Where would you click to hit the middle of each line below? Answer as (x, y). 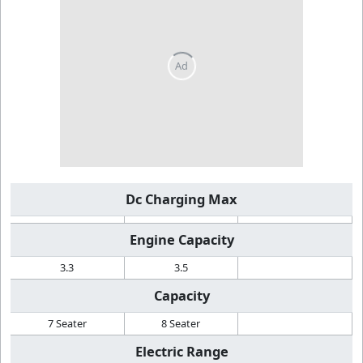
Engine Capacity (181, 240)
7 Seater (67, 324)
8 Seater (181, 324)
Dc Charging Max (181, 199)
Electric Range (181, 352)
